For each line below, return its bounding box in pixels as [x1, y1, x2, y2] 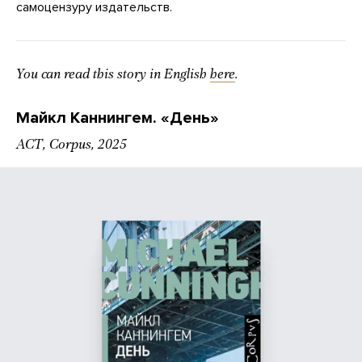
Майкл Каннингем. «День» [16, 107, 219, 128]
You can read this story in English [16, 66, 210, 82]
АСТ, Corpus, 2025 [16, 137, 127, 153]
